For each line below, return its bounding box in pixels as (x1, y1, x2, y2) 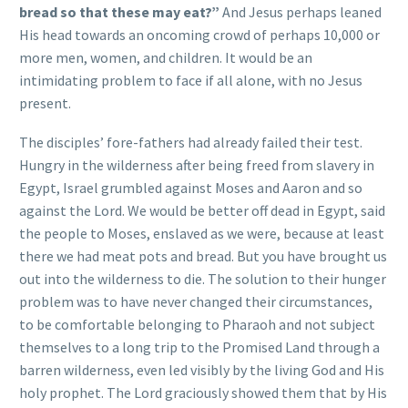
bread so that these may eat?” (19, 3, 219, 22)
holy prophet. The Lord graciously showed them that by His (19, 382, 387, 402)
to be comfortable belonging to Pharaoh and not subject (19, 314, 375, 333)
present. (19, 94, 71, 113)
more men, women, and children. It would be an (19, 48, 312, 67)
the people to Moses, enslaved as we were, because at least (19, 223, 384, 242)
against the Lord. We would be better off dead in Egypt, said (19, 200, 385, 219)
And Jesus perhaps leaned (219, 3, 382, 22)
